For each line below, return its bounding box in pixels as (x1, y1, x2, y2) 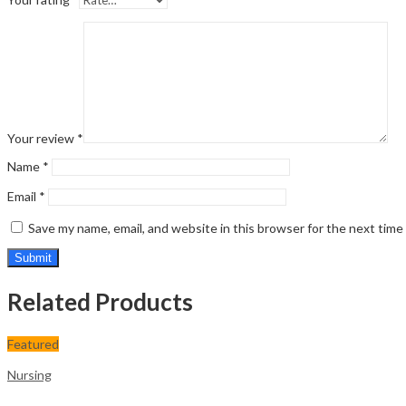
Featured (7, 335, 59, 352)
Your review (7, 130, 77, 147)
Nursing (7, 366, 52, 382)
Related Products (7, 286, 193, 316)
